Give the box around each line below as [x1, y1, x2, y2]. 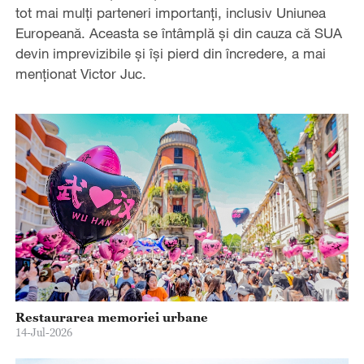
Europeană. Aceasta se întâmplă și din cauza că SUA [15, 24, 342, 41]
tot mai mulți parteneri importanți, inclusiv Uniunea [15, 3, 326, 21]
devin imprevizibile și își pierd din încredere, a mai [15, 44, 326, 62]
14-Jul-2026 [15, 326, 72, 339]
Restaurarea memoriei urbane [15, 310, 208, 324]
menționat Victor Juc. [15, 64, 146, 82]
